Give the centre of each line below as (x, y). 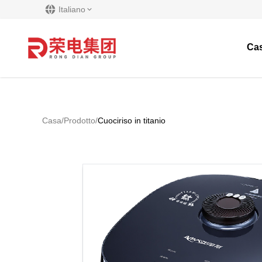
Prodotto (80, 120)
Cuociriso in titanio (132, 120)
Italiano (72, 9)
